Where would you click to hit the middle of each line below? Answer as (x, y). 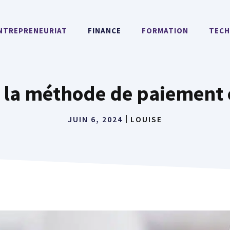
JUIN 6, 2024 (95, 119)
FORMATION (165, 31)
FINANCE (104, 31)
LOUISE (146, 119)
